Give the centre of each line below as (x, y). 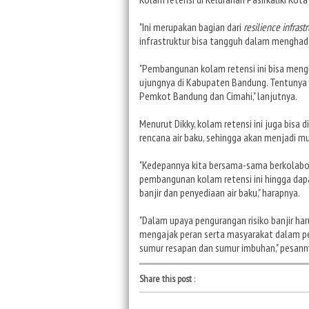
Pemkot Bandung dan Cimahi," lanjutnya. (218, 96)
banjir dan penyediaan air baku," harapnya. (220, 192)
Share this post (166, 278)
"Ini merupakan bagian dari (191, 27)
